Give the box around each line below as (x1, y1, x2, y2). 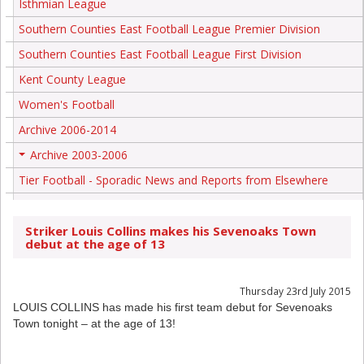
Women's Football (19, 96, 115, 112)
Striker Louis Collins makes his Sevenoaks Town (25, 223, 316, 239)
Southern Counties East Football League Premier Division (19, 20, 320, 37)
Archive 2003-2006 (30, 146, 128, 162)
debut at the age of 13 (25, 236, 165, 252)
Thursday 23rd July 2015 (240, 284, 351, 297)
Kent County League (19, 71, 126, 87)
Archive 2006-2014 (19, 121, 116, 137)
